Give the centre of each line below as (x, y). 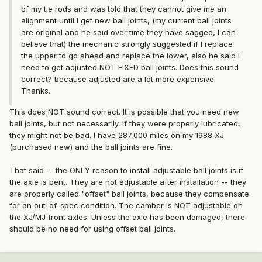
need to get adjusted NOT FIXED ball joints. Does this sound (130, 68)
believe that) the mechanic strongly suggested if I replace (127, 44)
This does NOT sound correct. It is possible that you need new (124, 112)
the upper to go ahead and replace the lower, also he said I (130, 56)
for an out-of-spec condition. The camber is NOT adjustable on (126, 206)
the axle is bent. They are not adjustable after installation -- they (128, 182)
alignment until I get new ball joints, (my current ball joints (126, 21)
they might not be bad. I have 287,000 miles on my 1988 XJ (117, 135)
